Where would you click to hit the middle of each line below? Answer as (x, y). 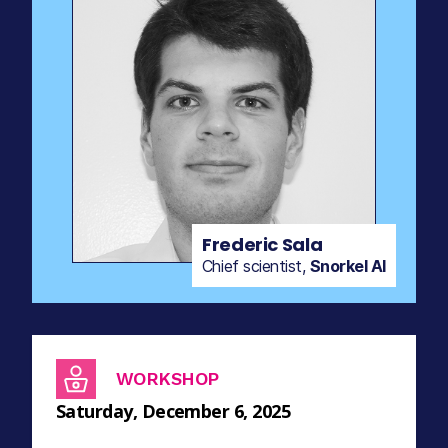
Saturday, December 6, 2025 (173, 410)
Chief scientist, (255, 265)
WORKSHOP (167, 379)
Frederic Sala (262, 244)
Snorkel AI (347, 265)
